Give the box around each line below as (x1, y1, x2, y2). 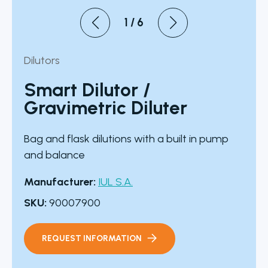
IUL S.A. (98, 175, 133, 189)
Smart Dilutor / (24, 78, 151, 102)
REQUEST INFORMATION (42, 233, 142, 244)
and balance (24, 148, 85, 162)
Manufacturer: (24, 175, 96, 189)
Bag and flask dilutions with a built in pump (24, 132, 229, 146)
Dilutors (24, 54, 60, 68)
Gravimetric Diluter (24, 96, 187, 120)
